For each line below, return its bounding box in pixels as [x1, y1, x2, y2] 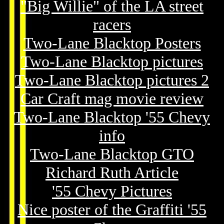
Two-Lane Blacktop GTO [30, 145, 194, 163]
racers [93, 15, 131, 33]
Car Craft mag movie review [20, 89, 203, 107]
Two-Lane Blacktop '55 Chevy [14, 108, 210, 126]
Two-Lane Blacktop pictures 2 [15, 71, 209, 89]
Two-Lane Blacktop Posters [23, 34, 201, 52]
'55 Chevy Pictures [52, 182, 172, 200]
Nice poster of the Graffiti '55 [17, 200, 206, 218]
